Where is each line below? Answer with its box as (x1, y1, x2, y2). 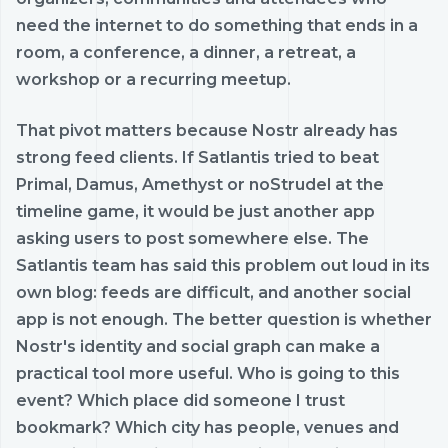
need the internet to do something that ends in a (16, 15, 418, 35)
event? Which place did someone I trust (16, 390, 345, 410)
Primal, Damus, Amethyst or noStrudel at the (16, 174, 384, 194)
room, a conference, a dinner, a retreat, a (16, 42, 356, 62)
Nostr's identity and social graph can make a (16, 336, 380, 356)
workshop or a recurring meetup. (16, 69, 291, 89)
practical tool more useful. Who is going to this (16, 363, 400, 383)
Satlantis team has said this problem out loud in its (16, 255, 430, 275)
